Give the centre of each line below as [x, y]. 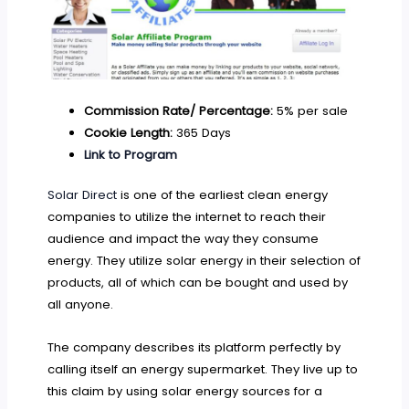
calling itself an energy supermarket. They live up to [203, 369]
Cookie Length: [128, 133]
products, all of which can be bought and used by [198, 282]
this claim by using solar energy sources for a [185, 391]
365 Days [201, 133]
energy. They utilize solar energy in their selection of [204, 260]
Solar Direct [83, 194]
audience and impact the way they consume [184, 238]
